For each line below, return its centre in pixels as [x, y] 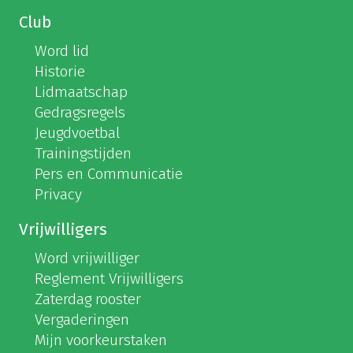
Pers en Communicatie [108, 173]
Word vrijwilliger [87, 258]
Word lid [61, 50]
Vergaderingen [82, 319]
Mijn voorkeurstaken [100, 340]
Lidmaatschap [81, 91]
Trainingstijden [83, 153]
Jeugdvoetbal [77, 132]
